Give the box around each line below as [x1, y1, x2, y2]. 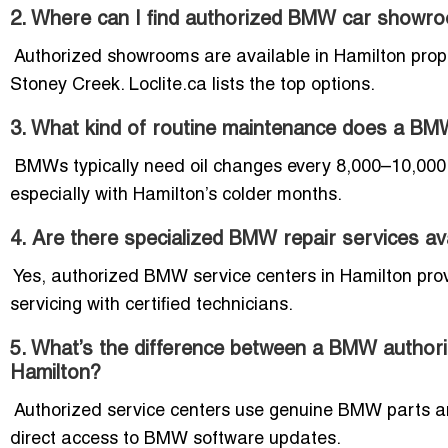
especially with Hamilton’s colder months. [10, 186, 342, 204]
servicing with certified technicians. [10, 296, 293, 314]
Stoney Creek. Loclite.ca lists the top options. [10, 76, 375, 94]
